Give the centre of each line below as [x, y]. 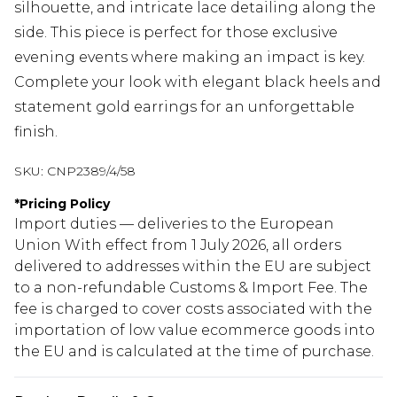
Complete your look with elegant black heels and [198, 82]
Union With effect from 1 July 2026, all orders [178, 245]
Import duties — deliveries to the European [174, 224]
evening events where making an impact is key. [190, 58]
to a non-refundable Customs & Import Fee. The [191, 288]
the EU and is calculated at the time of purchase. [194, 352]
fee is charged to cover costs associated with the [193, 309]
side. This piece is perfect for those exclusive [176, 33]
